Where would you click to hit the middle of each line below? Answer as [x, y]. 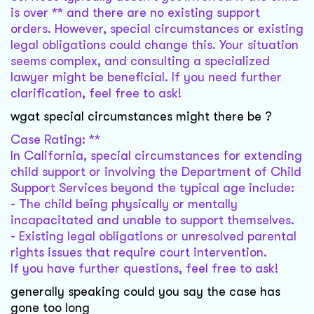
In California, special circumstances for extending [156, 156]
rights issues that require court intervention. [139, 253]
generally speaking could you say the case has [145, 292]
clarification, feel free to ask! [96, 94]
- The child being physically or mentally [124, 204]
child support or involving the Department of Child [156, 172]
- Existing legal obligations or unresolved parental [153, 237]
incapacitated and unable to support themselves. [152, 220]
